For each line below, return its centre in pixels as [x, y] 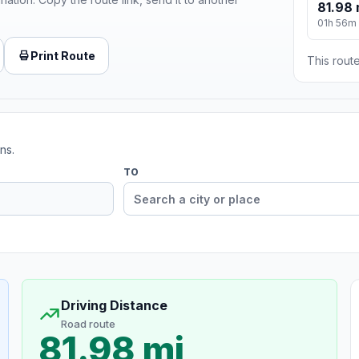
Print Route [63, 55]
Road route [88, 324]
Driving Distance [114, 306]
